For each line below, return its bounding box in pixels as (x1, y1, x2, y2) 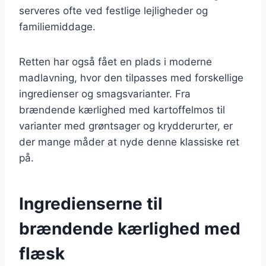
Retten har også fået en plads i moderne (19, 55, 212, 68)
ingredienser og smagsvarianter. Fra (19, 87, 191, 100)
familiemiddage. (19, 20, 96, 33)
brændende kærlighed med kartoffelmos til (19, 103, 225, 116)
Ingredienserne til (19, 193, 163, 214)
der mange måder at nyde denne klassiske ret (19, 135, 239, 148)
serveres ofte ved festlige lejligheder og (19, 4, 208, 17)
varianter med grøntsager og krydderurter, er (19, 119, 233, 132)
